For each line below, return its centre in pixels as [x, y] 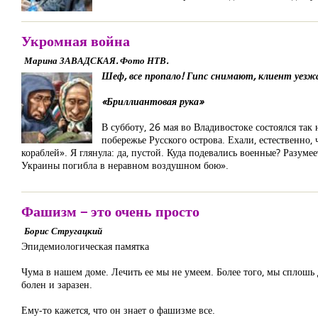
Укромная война [76, 41]
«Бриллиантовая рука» [153, 101]
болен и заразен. [57, 284]
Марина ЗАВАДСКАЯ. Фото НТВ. [96, 60]
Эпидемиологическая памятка [85, 246]
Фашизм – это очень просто [110, 211]
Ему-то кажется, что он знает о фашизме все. [118, 310]
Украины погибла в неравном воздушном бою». [125, 165]
